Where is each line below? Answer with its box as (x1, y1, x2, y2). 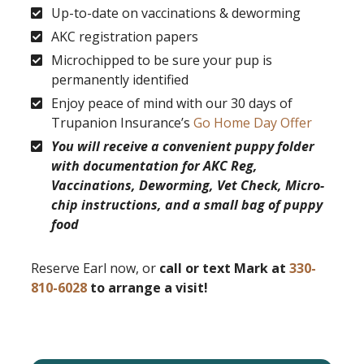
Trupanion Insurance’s (51, 113, 193, 132)
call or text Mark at (159, 258, 289, 277)
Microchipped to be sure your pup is (51, 50, 272, 69)
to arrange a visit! (87, 278, 208, 297)
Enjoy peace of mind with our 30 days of (51, 93, 292, 112)
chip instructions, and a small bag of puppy (51, 195, 323, 214)
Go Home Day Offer (193, 113, 312, 132)
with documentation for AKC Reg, (51, 156, 258, 175)
